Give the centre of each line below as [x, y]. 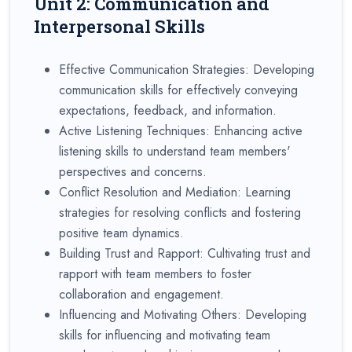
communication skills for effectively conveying [178, 90]
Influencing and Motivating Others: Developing [183, 314]
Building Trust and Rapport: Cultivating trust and [185, 253]
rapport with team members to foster [155, 273]
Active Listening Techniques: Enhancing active [181, 130]
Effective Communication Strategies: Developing [187, 69]
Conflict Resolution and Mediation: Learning [175, 192]
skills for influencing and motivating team [165, 335]
